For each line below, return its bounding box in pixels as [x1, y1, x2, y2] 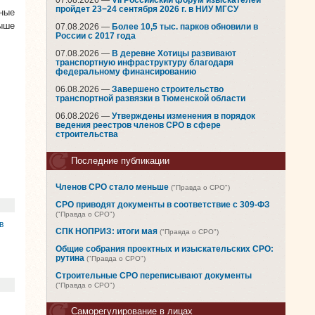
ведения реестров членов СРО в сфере [56, 121, 221, 129]
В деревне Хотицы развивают [112, 49, 236, 58]
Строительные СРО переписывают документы [56, 271, 252, 280]
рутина [56, 254, 84, 262]
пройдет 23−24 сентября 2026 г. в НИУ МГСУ [56, 5, 238, 13]
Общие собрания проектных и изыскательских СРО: [56, 245, 274, 253]
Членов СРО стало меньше [56, 183, 169, 191]
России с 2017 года [56, 32, 136, 40]
